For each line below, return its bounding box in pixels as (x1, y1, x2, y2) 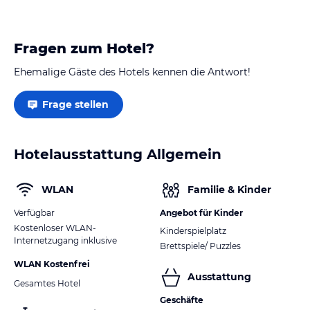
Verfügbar (14, 207, 55, 218)
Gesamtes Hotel (14, 277, 80, 289)
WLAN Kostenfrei (14, 258, 90, 269)
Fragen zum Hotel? (14, 39, 154, 57)
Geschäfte (160, 294, 203, 305)
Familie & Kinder (188, 183, 271, 197)
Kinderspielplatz (160, 225, 226, 236)
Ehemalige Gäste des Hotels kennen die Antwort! (14, 65, 250, 78)
